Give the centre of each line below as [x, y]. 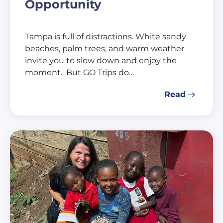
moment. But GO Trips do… [79, 72]
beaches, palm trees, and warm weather [105, 48]
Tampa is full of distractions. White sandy [106, 36]
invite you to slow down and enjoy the [101, 60]
